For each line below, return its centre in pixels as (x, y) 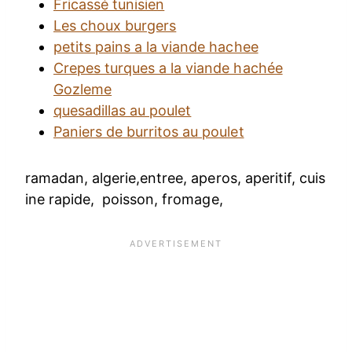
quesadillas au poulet (123, 110)
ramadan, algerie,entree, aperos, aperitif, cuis (175, 178)
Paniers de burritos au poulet (149, 131)
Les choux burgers (115, 25)
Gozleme (83, 89)
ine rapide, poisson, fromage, (124, 199)
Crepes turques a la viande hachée (168, 68)
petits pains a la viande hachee (156, 46)
